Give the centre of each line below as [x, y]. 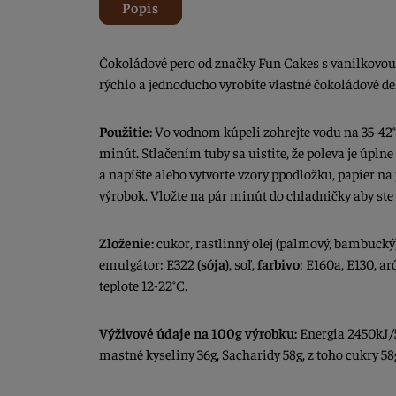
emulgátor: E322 [148, 264]
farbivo [278, 264]
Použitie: [126, 131]
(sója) [213, 264]
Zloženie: [126, 243]
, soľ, [243, 264]
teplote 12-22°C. [143, 285]
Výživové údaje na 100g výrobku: [199, 333]
